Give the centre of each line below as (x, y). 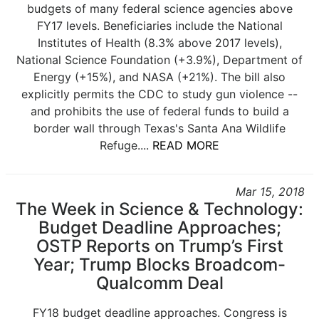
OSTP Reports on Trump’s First (159, 246)
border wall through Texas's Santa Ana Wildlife (159, 128)
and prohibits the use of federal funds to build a (159, 111)
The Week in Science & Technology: (159, 209)
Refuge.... (126, 145)
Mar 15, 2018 (270, 192)
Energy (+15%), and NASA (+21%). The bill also (159, 77)
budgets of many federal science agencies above (159, 9)
